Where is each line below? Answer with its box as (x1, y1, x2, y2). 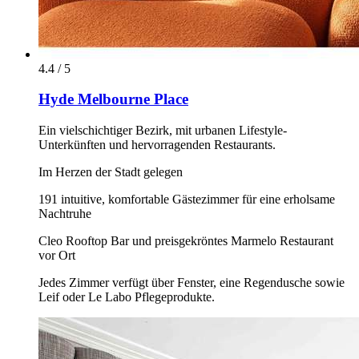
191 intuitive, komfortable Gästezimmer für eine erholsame (38, 192, 335, 207)
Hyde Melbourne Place (38, 91, 188, 108)
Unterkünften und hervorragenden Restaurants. (38, 138, 276, 152)
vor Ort (38, 248, 75, 263)
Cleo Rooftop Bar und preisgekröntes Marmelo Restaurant (38, 234, 333, 248)
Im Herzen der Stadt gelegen (38, 165, 183, 179)
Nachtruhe (38, 207, 91, 221)
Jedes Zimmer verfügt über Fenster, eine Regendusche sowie (38, 276, 345, 290)
